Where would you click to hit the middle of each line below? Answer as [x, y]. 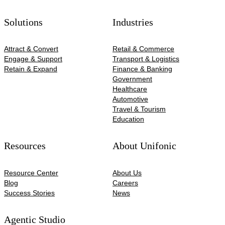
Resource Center [31, 173]
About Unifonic [144, 146]
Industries [133, 22]
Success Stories [29, 193]
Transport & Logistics [146, 59]
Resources [25, 146]
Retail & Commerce [143, 48]
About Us [127, 173]
